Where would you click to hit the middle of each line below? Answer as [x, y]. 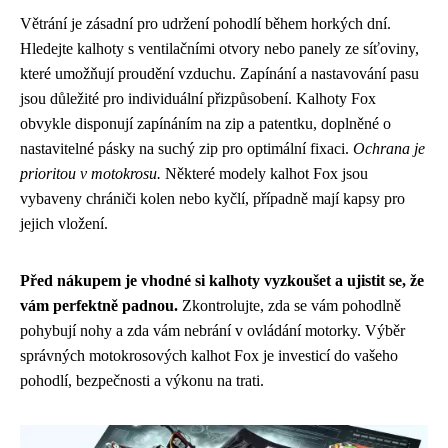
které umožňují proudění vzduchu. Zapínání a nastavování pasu [219, 73]
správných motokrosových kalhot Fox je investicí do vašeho [209, 355]
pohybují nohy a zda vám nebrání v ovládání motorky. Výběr [212, 330]
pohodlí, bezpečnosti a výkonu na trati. [142, 380]
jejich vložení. [64, 223]
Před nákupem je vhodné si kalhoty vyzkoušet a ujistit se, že [222, 280]
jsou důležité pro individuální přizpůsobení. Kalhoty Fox [198, 98]
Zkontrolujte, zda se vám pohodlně [289, 305]
